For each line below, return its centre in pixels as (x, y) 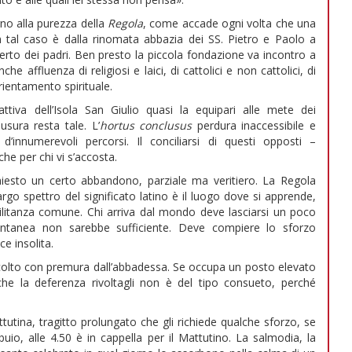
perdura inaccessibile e (257, 126)
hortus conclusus (148, 126)
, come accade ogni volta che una (229, 24)
